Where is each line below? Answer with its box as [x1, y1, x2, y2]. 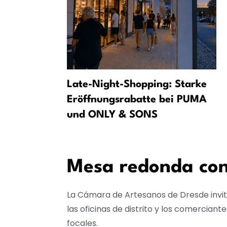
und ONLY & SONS [67, 110, 158, 121]
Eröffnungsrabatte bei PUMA [67, 95, 207, 105]
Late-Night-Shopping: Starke [67, 80, 207, 90]
